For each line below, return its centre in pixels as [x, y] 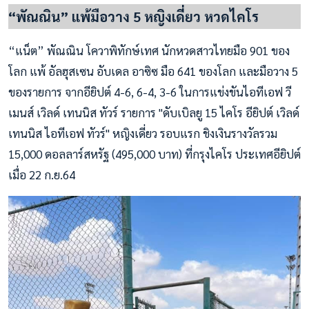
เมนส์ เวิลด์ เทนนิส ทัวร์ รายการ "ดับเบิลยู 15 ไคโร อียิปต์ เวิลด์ [154, 113]
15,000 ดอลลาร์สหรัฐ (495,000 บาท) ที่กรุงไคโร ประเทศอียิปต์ [154, 154]
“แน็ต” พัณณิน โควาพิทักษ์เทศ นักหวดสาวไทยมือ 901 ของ [149, 51]
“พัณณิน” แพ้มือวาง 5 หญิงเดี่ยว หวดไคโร [133, 17]
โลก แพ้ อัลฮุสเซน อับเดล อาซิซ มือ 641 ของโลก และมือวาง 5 [153, 71]
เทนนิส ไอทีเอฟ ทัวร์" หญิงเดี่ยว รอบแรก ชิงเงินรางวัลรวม [143, 133]
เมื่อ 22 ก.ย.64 [42, 175]
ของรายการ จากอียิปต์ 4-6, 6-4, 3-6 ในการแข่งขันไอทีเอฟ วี [150, 92]
